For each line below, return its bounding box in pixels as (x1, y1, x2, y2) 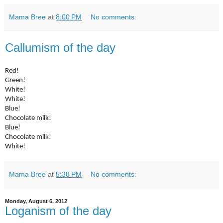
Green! (5, 77, 25, 85)
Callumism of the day (5, 40, 115, 54)
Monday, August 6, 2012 (5, 198, 67, 205)
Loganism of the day (5, 204, 111, 218)
